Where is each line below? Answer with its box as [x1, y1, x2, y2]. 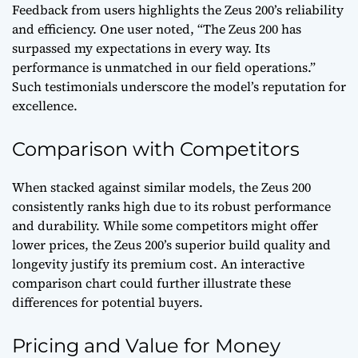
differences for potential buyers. [12, 293, 203, 312]
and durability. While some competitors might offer [12, 217, 318, 235]
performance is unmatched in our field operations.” [12, 58, 316, 77]
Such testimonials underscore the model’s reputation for [12, 78, 346, 96]
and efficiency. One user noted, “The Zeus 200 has [12, 20, 301, 38]
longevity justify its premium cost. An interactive [12, 255, 304, 273]
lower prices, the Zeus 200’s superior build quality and [12, 236, 331, 254]
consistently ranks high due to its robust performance [12, 197, 331, 216]
